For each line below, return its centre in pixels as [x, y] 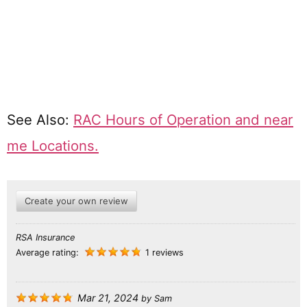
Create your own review [76, 200]
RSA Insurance [45, 237]
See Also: [40, 120]
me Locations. [53, 146]
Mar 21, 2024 [108, 297]
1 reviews [164, 252]
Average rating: [49, 252]
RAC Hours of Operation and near [183, 120]
